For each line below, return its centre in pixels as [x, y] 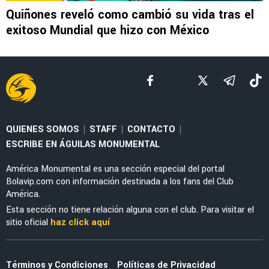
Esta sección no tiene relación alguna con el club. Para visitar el [130, 210]
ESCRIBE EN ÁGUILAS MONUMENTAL [83, 144]
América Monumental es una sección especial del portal [115, 169]
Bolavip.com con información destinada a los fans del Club [120, 181]
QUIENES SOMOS [43, 129]
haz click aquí [80, 222]
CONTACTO [151, 129]
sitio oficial [28, 222]
